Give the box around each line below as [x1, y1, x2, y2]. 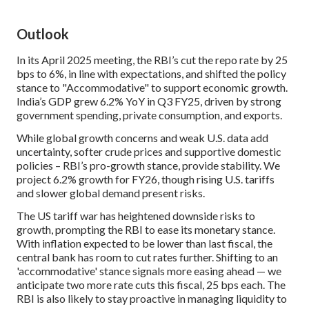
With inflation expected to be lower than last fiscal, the [17, 236, 272, 250]
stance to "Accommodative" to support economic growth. [17, 80, 288, 94]
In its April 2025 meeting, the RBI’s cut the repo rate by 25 [17, 52, 288, 66]
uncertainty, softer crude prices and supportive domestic [17, 144, 281, 158]
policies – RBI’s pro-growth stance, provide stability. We [17, 158, 280, 172]
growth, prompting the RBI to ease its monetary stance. [17, 222, 275, 236]
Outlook [17, 26, 69, 43]
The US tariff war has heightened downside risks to [17, 208, 255, 222]
